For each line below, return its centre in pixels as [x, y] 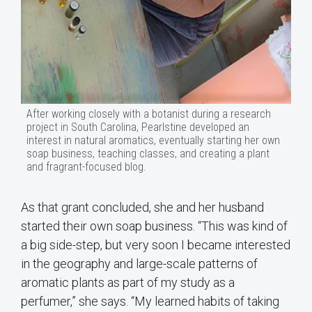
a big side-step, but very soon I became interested [156, 245]
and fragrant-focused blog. [86, 167]
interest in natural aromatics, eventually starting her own [153, 141]
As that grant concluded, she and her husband [142, 208]
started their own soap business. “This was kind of [154, 226]
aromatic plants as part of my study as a [128, 283]
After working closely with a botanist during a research [149, 114]
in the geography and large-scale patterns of [139, 264]
